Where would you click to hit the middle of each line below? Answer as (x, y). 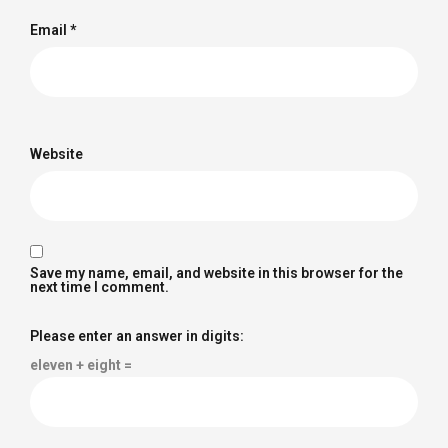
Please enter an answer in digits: (137, 335)
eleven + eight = (81, 364)
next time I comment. (99, 286)
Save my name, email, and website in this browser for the (216, 272)
